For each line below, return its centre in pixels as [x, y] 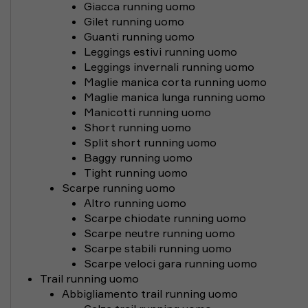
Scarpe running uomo [119, 188]
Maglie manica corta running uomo [175, 82]
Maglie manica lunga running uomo [175, 97]
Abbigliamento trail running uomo [150, 294]
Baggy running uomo [138, 157]
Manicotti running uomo [147, 112]
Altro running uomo [135, 203]
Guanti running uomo [139, 36]
